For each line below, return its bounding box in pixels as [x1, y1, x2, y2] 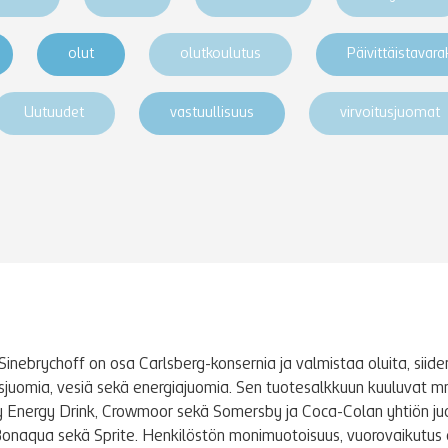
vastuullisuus [170, 106, 254, 121]
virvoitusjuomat [340, 106, 440, 121]
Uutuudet [24, 106, 84, 121]
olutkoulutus [180, 47, 261, 62]
